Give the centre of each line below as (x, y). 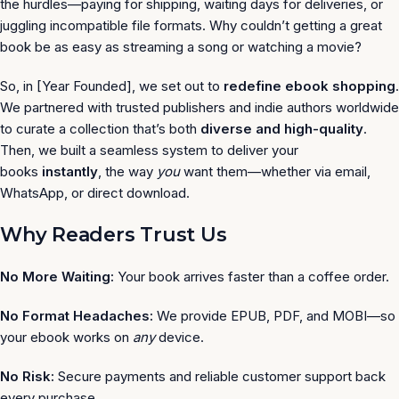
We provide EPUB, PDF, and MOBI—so (274, 316)
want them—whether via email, (275, 171)
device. (179, 337)
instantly (70, 171)
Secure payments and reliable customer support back (220, 376)
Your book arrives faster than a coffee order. (252, 277)
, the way (127, 171)
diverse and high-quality (282, 129)
